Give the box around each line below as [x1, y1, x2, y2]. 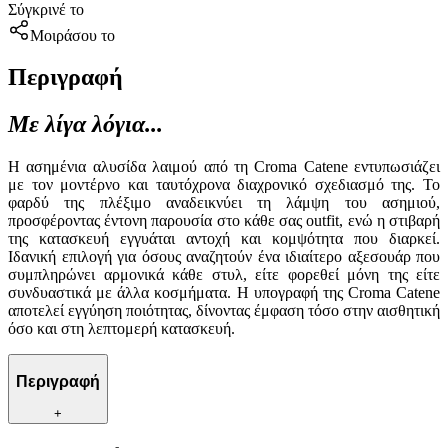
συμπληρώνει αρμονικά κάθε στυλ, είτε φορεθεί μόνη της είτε [8, 266, 440, 284]
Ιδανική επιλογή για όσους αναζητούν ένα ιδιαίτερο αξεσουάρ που [8, 248, 440, 266]
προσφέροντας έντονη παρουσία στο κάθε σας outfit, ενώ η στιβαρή [8, 212, 440, 230]
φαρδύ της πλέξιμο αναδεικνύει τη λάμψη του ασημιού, [8, 194, 440, 212]
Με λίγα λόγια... [8, 111, 163, 138]
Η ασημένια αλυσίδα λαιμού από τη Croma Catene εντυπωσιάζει [8, 158, 440, 176]
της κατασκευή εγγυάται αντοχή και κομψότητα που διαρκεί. [8, 230, 440, 248]
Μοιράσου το [30, 26, 115, 44]
